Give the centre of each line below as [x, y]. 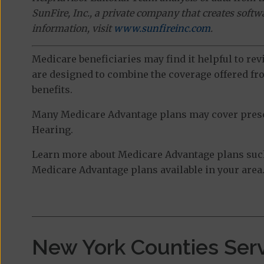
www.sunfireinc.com [162, 29]
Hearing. [52, 130]
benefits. [52, 90]
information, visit [72, 29]
